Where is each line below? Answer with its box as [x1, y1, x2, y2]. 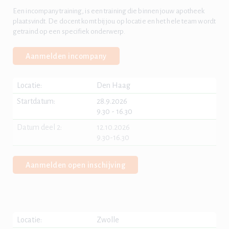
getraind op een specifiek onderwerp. [13, 28, 125, 35]
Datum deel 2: [17, 123, 62, 131]
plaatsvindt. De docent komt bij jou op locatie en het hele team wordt [13, 17, 216, 25]
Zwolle [97, 216, 120, 224]
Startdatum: [17, 97, 55, 105]
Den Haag [97, 81, 131, 89]
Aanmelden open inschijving [26, 161, 125, 169]
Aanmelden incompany [26, 52, 107, 60]
